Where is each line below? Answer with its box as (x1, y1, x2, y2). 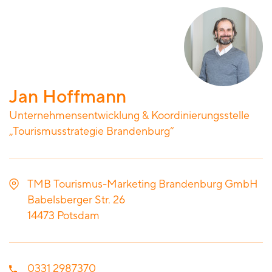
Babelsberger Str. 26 (27, 192, 125, 207)
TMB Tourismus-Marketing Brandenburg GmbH (27, 177, 258, 191)
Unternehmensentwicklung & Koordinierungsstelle (9, 108, 250, 123)
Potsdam (57, 208, 100, 223)
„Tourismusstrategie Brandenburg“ (9, 124, 174, 138)
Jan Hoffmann (9, 84, 126, 109)
